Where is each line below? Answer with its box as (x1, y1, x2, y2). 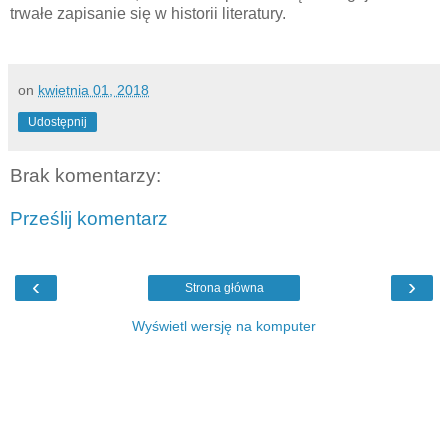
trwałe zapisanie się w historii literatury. (10, 4, 286, 22)
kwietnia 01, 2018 (38, 81, 149, 98)
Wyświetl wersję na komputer (132, 317, 316, 334)
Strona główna (184, 280, 264, 295)
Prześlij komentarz (10, 208, 168, 230)
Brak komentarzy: (10, 164, 161, 186)
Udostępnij (28, 114, 87, 129)
